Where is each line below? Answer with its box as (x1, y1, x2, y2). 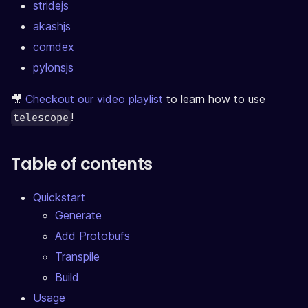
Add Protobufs (55, 229, 130, 243)
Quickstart (33, 190, 85, 205)
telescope (13, 111, 69, 125)
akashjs (33, 19, 71, 34)
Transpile (55, 250, 100, 264)
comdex (33, 40, 74, 54)
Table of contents (11, 153, 153, 176)
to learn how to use (163, 92, 265, 107)
